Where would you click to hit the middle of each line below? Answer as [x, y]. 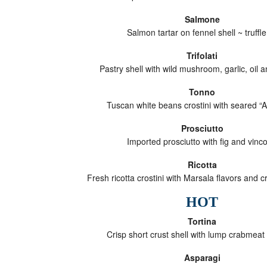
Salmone [202, 19]
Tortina [202, 221]
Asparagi [202, 257]
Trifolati [202, 55]
